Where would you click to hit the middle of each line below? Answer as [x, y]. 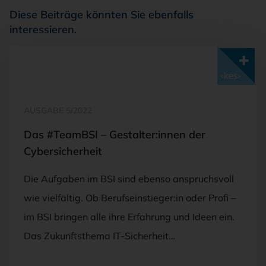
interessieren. [43, 29]
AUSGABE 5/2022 [58, 110]
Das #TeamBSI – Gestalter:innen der [115, 134]
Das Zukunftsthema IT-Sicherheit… [99, 235]
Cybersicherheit [63, 151]
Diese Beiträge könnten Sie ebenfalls [102, 14]
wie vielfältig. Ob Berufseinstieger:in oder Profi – [130, 197]
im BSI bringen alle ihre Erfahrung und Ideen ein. [129, 216]
